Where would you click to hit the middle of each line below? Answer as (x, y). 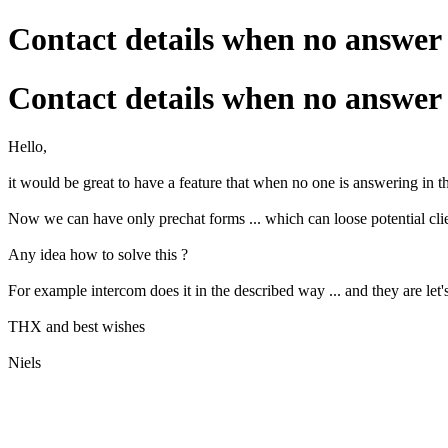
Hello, (27, 147)
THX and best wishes (76, 327)
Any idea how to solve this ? (98, 255)
